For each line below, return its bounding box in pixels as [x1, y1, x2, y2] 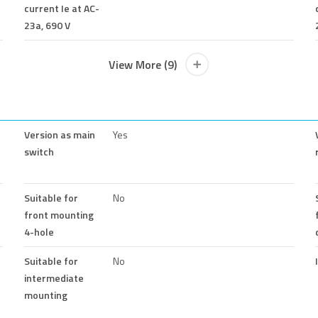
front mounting [24, 207, 94, 222]
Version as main [24, 126, 95, 142]
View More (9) [109, 55, 177, 73]
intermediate [24, 270, 84, 285]
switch [24, 143, 54, 159]
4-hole [24, 224, 54, 239]
